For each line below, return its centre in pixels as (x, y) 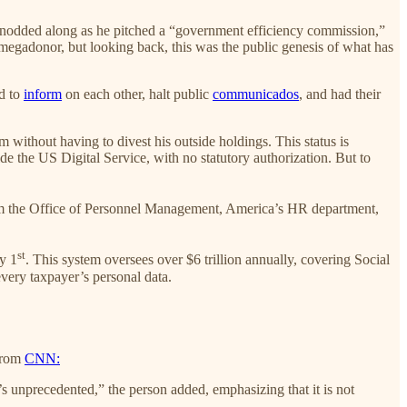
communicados (256, 94)
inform (43, 94)
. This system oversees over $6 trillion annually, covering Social (208, 260)
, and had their (340, 94)
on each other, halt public (137, 94)
